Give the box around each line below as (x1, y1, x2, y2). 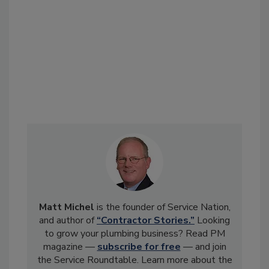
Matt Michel (38, 200, 94, 214)
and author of (39, 213, 97, 227)
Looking (195, 213, 230, 227)
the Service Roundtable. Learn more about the (37, 253, 232, 267)
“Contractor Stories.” (97, 213, 195, 227)
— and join (180, 240, 226, 253)
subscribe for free (97, 240, 181, 253)
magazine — (43, 240, 97, 253)
